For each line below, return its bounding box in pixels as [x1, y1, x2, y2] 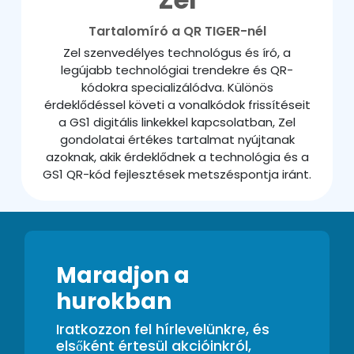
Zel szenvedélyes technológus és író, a [63, 44, 291, 62]
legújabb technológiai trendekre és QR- [61, 62, 293, 79]
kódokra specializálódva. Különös [81, 79, 273, 96]
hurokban [56, 285, 171, 317]
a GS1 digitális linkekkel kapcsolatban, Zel [58, 114, 296, 131]
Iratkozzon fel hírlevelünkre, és [56, 318, 269, 339]
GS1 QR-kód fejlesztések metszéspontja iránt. [43, 166, 311, 183]
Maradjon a [56, 259, 190, 291]
